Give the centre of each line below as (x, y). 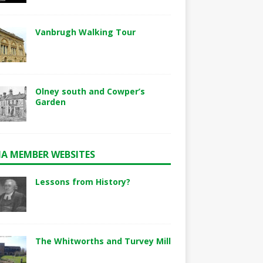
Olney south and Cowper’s (90, 91)
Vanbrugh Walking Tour (85, 32)
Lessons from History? (82, 182)
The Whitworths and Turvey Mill (103, 241)
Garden (50, 102)
